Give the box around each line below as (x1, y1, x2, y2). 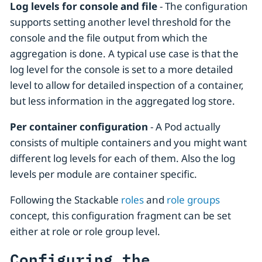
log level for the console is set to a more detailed (10, 63, 233, 77)
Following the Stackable (10, 193, 121, 207)
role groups (167, 193, 220, 207)
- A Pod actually (148, 120, 220, 134)
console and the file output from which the (10, 31, 208, 45)
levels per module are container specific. (10, 167, 197, 181)
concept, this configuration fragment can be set (10, 209, 231, 223)
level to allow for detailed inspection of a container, (10, 78, 244, 92)
